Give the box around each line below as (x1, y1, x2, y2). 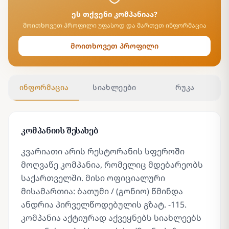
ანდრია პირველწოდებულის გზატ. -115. (21, 199, 187, 210)
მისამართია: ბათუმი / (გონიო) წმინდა (21, 186, 183, 197)
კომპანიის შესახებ (21, 125, 99, 136)
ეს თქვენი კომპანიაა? (72, 9, 157, 19)
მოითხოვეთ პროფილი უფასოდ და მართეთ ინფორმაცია (22, 21, 207, 30)
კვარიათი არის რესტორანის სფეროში (21, 146, 185, 157)
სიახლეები (93, 82, 136, 92)
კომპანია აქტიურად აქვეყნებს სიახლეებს (21, 212, 201, 223)
